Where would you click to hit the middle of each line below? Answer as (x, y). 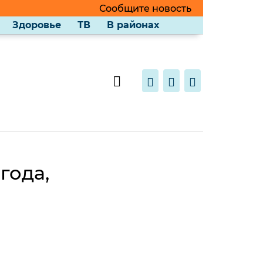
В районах (133, 25)
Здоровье (37, 25)
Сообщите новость (145, 8)
